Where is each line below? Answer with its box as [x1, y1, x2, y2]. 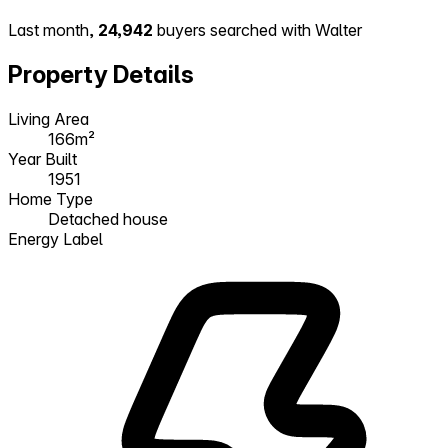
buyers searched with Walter [153, 20, 362, 41]
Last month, [8, 20, 98, 41]
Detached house [48, 208, 168, 229]
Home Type [8, 188, 93, 209]
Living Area [8, 108, 89, 129]
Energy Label [8, 228, 103, 249]
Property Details [8, 59, 194, 89]
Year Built [8, 148, 77, 169]
